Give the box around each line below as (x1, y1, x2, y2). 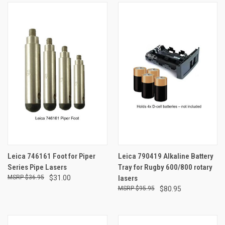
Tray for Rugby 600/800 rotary (118, 162, 212, 172)
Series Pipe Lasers (8, 162, 67, 172)
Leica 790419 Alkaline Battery (118, 151, 213, 161)
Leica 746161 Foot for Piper (8, 151, 95, 161)
